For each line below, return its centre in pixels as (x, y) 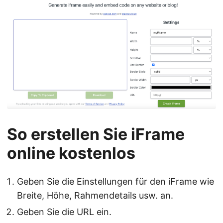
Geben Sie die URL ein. (64, 212)
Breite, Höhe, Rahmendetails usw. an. (95, 196)
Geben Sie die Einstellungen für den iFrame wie (115, 182)
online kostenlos (71, 153)
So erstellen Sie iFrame (96, 134)
